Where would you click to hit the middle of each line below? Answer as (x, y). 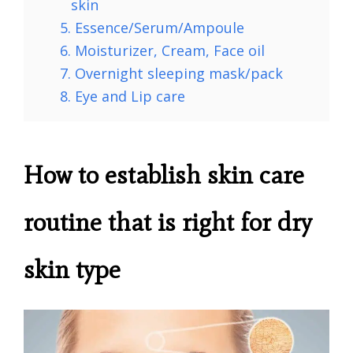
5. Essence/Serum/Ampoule (152, 27)
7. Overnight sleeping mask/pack (171, 73)
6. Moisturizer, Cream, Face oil (162, 50)
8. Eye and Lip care (123, 96)
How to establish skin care (164, 174)
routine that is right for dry (168, 221)
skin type (72, 269)
